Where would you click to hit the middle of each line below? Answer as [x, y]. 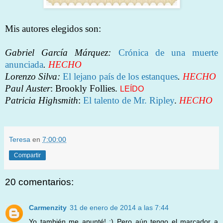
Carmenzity [48, 208]
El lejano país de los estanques [120, 76]
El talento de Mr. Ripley [129, 100]
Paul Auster [28, 88]
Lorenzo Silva [31, 76]
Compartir [27, 155]
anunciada [24, 64]
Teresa [20, 139]
